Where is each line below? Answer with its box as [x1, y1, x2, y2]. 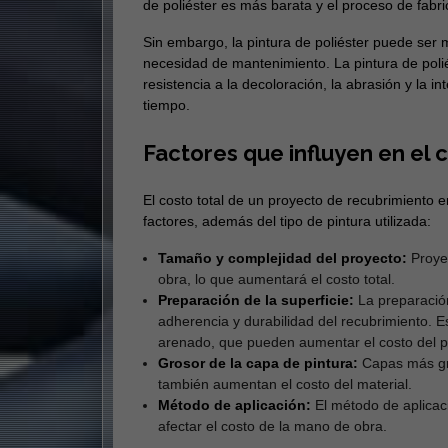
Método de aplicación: [157, 397, 311, 414]
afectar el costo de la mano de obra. [157, 418, 387, 435]
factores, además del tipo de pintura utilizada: [142, 213, 431, 230]
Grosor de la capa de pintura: [157, 355, 358, 372]
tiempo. [142, 97, 190, 114]
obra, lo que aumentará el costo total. [157, 271, 395, 288]
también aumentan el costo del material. [157, 376, 412, 393]
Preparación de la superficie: [157, 292, 354, 309]
